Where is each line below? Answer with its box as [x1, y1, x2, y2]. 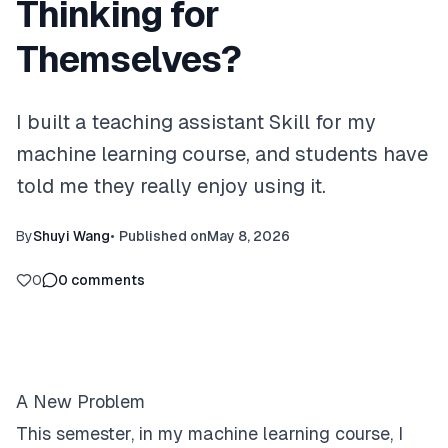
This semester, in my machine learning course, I [16, 423, 403, 445]
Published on [119, 228, 207, 245]
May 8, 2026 [207, 228, 290, 245]
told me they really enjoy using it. [16, 175, 326, 198]
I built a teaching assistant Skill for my [16, 111, 376, 134]
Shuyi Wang [33, 228, 110, 245]
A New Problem [16, 391, 145, 413]
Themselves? [16, 39, 242, 81]
